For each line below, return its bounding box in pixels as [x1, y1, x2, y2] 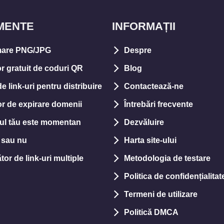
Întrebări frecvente [124, 100, 193, 108]
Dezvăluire [124, 118, 164, 126]
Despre [124, 46, 151, 54]
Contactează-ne [124, 82, 183, 90]
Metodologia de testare [124, 154, 210, 162]
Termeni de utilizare [124, 190, 197, 198]
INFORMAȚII [112, 20, 175, 32]
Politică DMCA [124, 208, 178, 216]
